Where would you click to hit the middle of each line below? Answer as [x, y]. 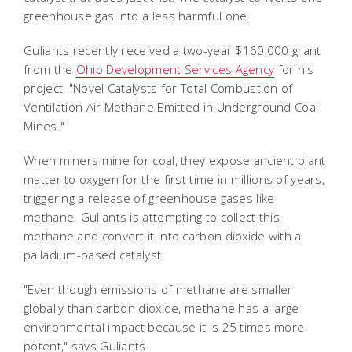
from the [50, 69]
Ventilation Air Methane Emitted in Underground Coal [171, 106]
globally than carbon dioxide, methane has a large [161, 308]
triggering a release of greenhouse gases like [149, 198]
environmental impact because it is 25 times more [164, 326]
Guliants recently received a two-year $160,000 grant [172, 50]
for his [294, 69]
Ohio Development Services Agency [175, 69]
